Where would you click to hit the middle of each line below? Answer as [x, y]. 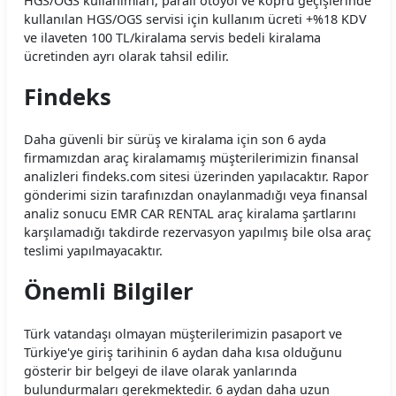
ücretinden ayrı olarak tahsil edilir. [126, 56]
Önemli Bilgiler [109, 292]
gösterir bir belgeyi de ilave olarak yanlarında [160, 371]
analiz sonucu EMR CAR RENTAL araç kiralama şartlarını [190, 213]
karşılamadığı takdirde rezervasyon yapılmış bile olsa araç [198, 232]
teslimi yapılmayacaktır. [93, 250]
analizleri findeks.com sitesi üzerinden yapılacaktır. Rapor [196, 176]
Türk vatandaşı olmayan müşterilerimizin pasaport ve [183, 334]
